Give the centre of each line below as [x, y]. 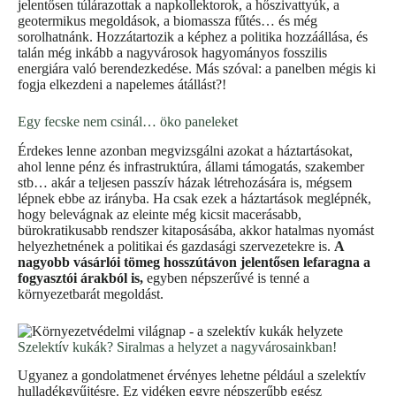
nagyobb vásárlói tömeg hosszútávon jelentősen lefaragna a [194, 262]
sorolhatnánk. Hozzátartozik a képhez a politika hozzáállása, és [193, 36]
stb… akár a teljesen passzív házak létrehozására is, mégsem [185, 182]
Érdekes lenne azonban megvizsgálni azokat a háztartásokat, [185, 150]
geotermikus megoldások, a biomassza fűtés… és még [168, 20]
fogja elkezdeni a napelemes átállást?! [122, 84]
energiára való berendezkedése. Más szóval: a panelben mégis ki [197, 68]
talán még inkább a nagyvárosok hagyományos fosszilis [172, 52]
